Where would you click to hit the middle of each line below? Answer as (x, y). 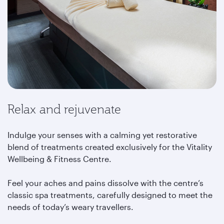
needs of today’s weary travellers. (71, 207)
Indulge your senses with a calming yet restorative (102, 135)
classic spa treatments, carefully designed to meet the (110, 195)
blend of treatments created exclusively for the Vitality (110, 147)
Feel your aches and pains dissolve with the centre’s (105, 183)
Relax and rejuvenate (64, 109)
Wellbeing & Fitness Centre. (59, 159)
